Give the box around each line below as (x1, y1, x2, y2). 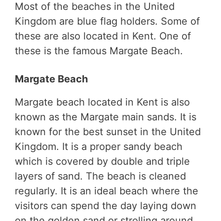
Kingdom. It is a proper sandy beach (15, 141, 183, 153)
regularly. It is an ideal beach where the (15, 185, 198, 197)
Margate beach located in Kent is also (15, 96, 190, 109)
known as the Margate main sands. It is (15, 111, 196, 123)
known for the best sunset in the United (15, 126, 201, 138)
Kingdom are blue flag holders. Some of (15, 15, 200, 28)
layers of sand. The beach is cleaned (15, 170, 186, 183)
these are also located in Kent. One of (15, 30, 191, 42)
